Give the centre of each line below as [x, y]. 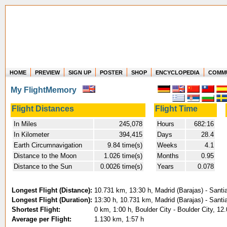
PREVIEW [47, 72]
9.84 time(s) [125, 145]
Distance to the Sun [43, 166]
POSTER [111, 72]
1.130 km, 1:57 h [119, 219]
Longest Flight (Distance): [52, 190]
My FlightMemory [47, 90]
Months [169, 156]
